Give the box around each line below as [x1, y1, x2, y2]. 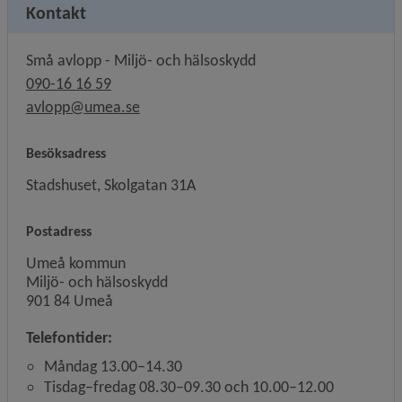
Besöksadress [26, 144, 106, 162]
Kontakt [26, 2, 86, 24]
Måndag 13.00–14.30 [44, 356, 182, 377]
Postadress [26, 223, 92, 240]
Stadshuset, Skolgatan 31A [26, 175, 196, 196]
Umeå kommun [26, 253, 126, 274]
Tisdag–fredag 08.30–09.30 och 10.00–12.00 [44, 377, 334, 398]
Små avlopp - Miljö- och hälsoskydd [26, 50, 256, 71]
